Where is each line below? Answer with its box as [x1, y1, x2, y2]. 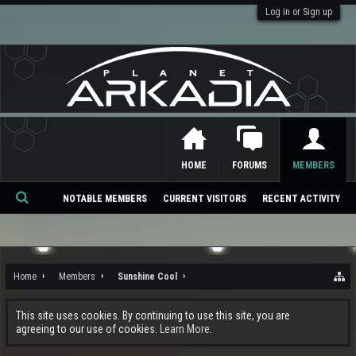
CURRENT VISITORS [163, 193, 246, 204]
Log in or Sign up [265, 6, 332, 17]
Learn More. [160, 323, 212, 335]
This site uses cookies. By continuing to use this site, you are [16, 309, 290, 322]
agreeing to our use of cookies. [16, 323, 160, 335]
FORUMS [232, 160, 267, 171]
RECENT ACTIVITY [262, 193, 340, 204]
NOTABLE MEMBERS [63, 193, 147, 204]
